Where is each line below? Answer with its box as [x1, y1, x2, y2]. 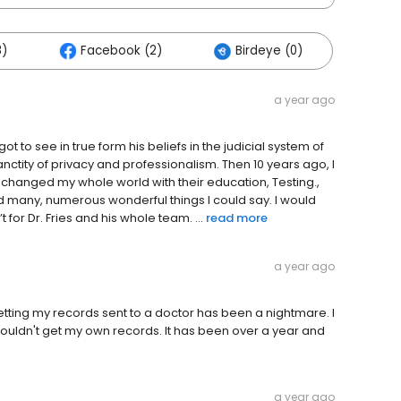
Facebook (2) [81, 42, 162, 60]
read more [206, 209, 268, 227]
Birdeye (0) [235, 42, 303, 60]
